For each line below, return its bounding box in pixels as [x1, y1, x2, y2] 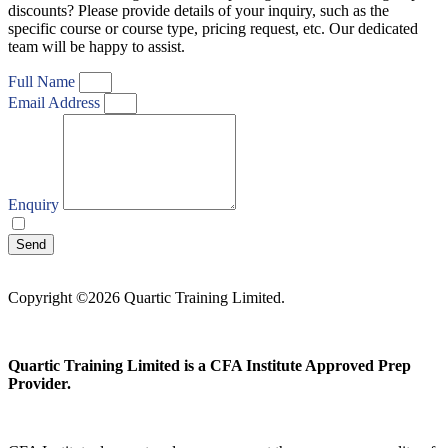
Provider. [8, 375, 71, 393]
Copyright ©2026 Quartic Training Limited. [8, 289, 285, 307]
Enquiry [8, 196, 63, 214]
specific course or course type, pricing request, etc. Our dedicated [8, 20, 418, 38]
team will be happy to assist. [8, 38, 185, 56]
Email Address [8, 94, 104, 112]
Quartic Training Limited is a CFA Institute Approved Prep [8, 357, 411, 375]
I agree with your [32, 216, 144, 234]
